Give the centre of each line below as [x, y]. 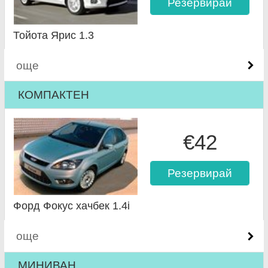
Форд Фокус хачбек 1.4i [72, 206]
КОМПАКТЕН [54, 94]
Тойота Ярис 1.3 [54, 35]
